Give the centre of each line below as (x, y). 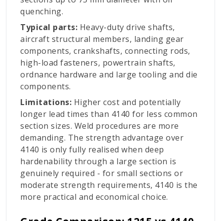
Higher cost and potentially (127, 102)
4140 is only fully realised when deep (92, 150)
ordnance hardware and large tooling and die (109, 75)
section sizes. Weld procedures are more (100, 126)
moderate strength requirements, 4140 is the (109, 185)
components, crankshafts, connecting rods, (105, 51)
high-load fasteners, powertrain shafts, (98, 63)
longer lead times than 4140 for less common (109, 114)
